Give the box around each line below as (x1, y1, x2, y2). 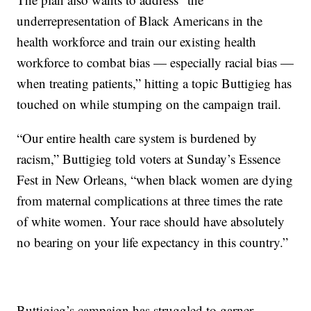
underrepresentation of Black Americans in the (17, 12, 263, 29)
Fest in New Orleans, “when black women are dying (17, 171, 294, 188)
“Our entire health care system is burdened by (17, 129, 258, 146)
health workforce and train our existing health (17, 33, 257, 50)
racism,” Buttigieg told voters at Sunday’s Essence (17, 150, 281, 167)
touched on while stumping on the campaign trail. (17, 95, 282, 112)
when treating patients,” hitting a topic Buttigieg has (17, 74, 292, 92)
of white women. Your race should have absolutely (17, 212, 285, 230)
